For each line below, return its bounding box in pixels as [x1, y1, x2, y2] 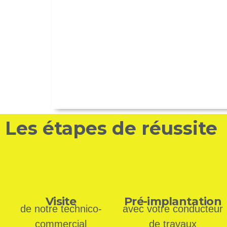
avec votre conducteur [123, 203, 223, 215]
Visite [45, 195, 77, 209]
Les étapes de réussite [5, 117, 217, 140]
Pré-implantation [124, 195, 221, 209]
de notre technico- [20, 203, 102, 215]
